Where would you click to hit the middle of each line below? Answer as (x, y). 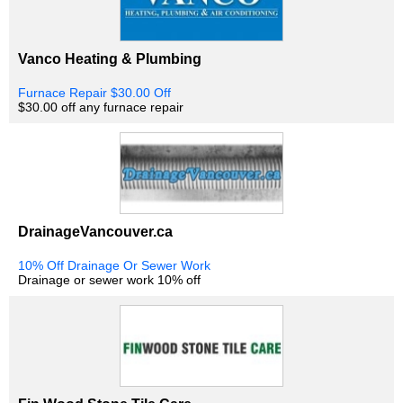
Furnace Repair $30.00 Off (94, 93)
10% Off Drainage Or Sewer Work (114, 266)
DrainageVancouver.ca (95, 232)
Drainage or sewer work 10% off (109, 280)
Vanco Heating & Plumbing (110, 59)
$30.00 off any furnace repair (101, 107)
